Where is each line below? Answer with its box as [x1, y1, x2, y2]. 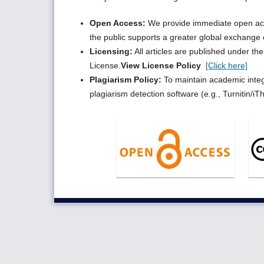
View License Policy [121, 60, 203, 70]
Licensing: [90, 46, 133, 56]
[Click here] [206, 60, 247, 70]
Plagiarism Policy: [90, 74, 161, 84]
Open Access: [90, 18, 146, 28]
